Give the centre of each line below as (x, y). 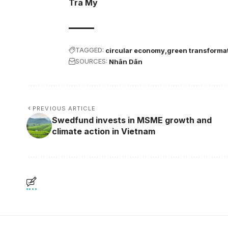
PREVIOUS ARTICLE (64, 108)
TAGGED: (90, 50)
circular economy (135, 50)
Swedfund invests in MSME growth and (132, 120)
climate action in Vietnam (104, 131)
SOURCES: (92, 61)
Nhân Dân (126, 61)
